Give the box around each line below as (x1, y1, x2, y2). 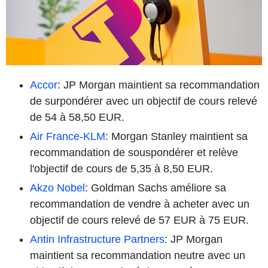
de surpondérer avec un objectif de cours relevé (30, 95, 257, 107)
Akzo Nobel (30, 181, 85, 194)
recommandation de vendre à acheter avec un (30, 197, 249, 210)
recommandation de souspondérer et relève (30, 146, 238, 159)
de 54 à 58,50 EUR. (30, 111, 124, 123)
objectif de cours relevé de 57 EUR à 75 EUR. (30, 214, 249, 226)
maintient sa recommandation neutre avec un (30, 249, 245, 261)
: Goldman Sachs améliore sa (85, 181, 226, 194)
